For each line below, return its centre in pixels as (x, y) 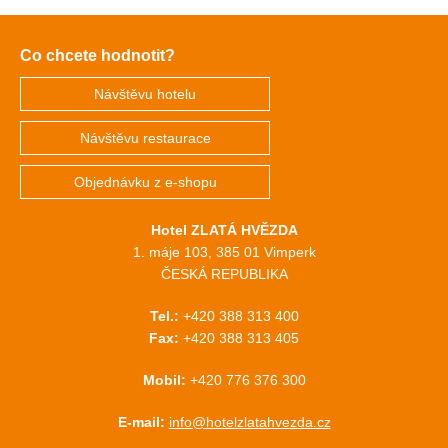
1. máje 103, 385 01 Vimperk (224, 252)
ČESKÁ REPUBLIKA (224, 274)
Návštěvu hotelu (145, 94)
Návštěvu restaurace (145, 138)
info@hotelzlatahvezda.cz (249, 422)
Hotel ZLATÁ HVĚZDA (224, 230)
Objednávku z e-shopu (145, 182)
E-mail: (143, 422)
